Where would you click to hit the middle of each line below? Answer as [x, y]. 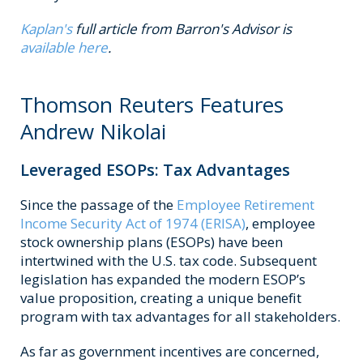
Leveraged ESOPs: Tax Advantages [155, 170]
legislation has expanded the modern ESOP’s [163, 280]
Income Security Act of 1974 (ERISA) [133, 224]
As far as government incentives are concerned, [170, 352]
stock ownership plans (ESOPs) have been [152, 242]
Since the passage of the [98, 205]
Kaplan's [46, 29]
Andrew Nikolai [93, 132]
